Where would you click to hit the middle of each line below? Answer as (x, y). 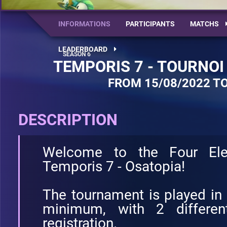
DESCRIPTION (68, 120)
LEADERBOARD (84, 49)
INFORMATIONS (84, 24)
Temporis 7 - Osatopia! (114, 166)
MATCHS (205, 24)
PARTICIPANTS (150, 24)
